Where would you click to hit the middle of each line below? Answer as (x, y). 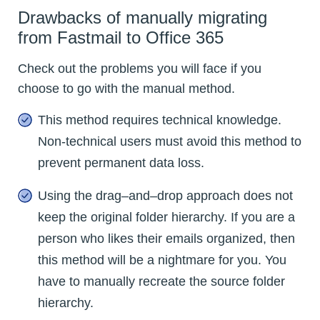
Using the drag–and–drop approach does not (165, 195)
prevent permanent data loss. (121, 162)
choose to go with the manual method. (126, 88)
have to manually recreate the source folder (161, 281)
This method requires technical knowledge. (160, 120)
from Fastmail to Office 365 (121, 37)
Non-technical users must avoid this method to (170, 141)
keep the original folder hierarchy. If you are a (166, 217)
